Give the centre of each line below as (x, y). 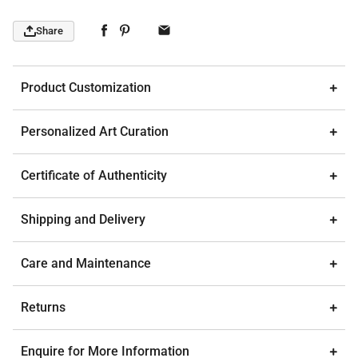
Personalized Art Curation (95, 131)
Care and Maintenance (86, 263)
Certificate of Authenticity (94, 175)
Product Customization (86, 87)
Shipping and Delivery (83, 219)
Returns (43, 307)
